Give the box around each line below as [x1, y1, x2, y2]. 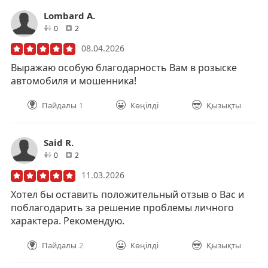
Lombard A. [44, 9, 95, 22]
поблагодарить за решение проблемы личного [11, 200, 234, 214]
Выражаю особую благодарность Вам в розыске [11, 60, 237, 74]
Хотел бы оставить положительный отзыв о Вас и [11, 187, 244, 201]
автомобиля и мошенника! [11, 74, 136, 87]
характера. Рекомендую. [11, 214, 124, 227]
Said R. [44, 136, 74, 148]
